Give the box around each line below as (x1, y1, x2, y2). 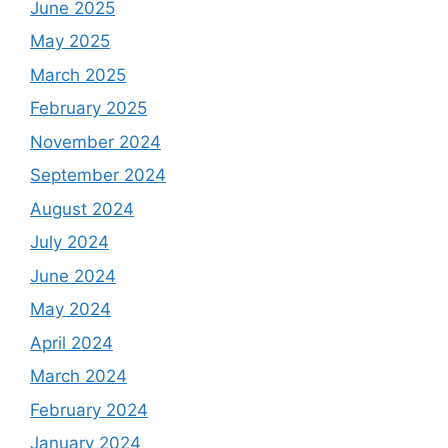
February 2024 (30, 399, 148, 420)
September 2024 (30, 165, 166, 185)
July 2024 (30, 232, 109, 252)
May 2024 (30, 299, 111, 319)
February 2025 (30, 98, 147, 118)
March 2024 (30, 366, 127, 386)
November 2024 (30, 131, 161, 152)
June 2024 (30, 265, 116, 286)
